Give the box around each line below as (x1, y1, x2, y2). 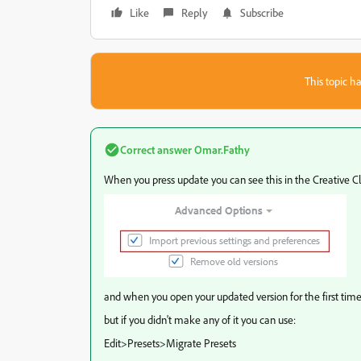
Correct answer (120, 143, 192, 156)
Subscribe (240, 6, 284, 19)
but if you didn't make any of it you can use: (104, 313, 296, 326)
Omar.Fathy (192, 143, 250, 156)
